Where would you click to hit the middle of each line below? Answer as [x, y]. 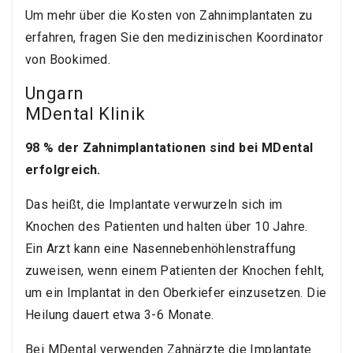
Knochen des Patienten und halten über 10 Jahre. [167, 227]
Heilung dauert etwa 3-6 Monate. [120, 315]
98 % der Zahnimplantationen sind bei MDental [169, 148]
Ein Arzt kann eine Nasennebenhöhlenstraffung [161, 249]
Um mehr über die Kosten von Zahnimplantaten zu [169, 16]
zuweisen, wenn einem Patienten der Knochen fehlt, [175, 271]
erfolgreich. [63, 170]
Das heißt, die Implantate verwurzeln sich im [154, 205]
